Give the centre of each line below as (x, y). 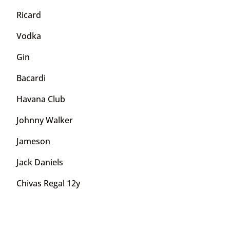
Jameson (33, 141)
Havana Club (41, 99)
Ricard (29, 15)
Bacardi (31, 78)
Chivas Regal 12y (48, 183)
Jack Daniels (40, 162)
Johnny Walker (45, 120)
